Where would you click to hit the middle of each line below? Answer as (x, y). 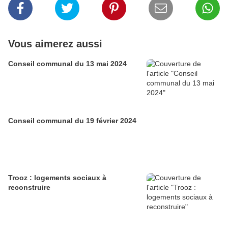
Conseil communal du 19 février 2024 (72, 121)
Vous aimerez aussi (55, 44)
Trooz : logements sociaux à (57, 178)
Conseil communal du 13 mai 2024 (67, 64)
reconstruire (29, 188)
